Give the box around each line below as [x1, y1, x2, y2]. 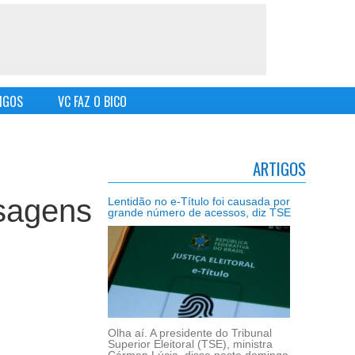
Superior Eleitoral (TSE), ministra [108, 338, 273, 350]
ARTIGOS [253, 156, 306, 181]
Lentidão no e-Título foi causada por [108, 195, 290, 208]
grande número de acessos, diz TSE [108, 206, 291, 219]
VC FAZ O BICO [57, 92, 127, 112]
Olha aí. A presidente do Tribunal [108, 326, 272, 339]
